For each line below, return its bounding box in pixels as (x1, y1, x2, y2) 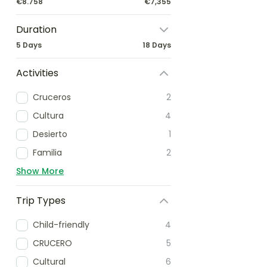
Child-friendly (33, 219, 89, 231)
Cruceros (33, 91, 71, 103)
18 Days (142, 40, 171, 50)
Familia (33, 147, 62, 159)
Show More (16, 165, 64, 177)
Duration (16, 23, 57, 36)
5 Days (16, 40, 42, 50)
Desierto (33, 128, 67, 140)
